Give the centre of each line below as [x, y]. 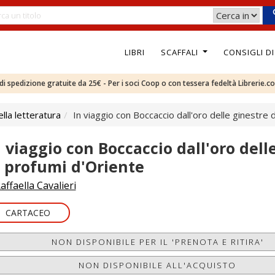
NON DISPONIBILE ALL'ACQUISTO [158, 265]
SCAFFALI [180, 52]
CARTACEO [28, 213]
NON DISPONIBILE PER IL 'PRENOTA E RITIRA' [157, 242]
